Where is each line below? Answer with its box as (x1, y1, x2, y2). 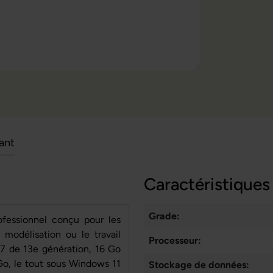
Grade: (149, 210, 180, 222)
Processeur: (149, 235, 201, 246)
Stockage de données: (149, 259, 249, 271)
